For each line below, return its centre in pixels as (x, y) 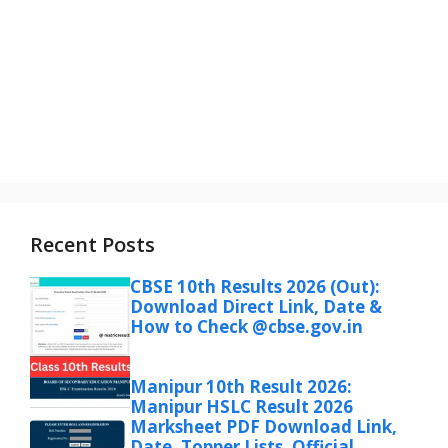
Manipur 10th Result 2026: (241, 386)
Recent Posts (92, 244)
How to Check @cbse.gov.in (246, 326)
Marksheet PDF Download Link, (263, 426)
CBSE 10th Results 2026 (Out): (255, 286)
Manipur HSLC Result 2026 (241, 406)
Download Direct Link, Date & (256, 306)
